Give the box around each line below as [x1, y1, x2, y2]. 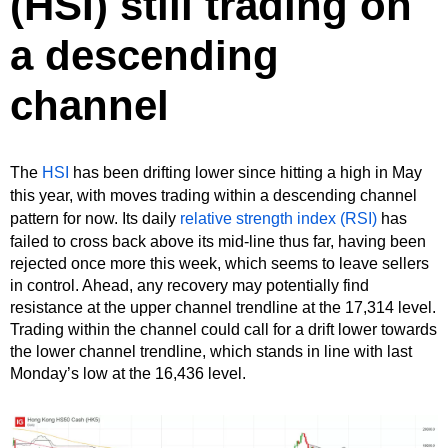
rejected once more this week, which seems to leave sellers [10, 255, 429, 273]
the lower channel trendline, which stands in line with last [10, 343, 412, 361]
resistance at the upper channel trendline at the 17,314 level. [10, 299, 436, 317]
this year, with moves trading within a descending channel [10, 187, 417, 205]
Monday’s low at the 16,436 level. [10, 365, 246, 383]
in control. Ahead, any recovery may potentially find [10, 277, 369, 295]
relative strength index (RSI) [180, 210, 377, 228]
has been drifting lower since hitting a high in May [69, 164, 422, 182]
